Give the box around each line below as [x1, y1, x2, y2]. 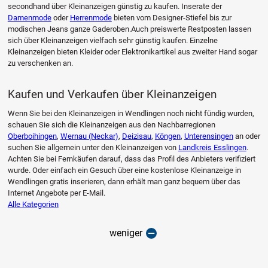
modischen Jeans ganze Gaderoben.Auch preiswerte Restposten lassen [7, 25, 251, 34]
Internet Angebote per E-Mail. [7, 188, 105, 198]
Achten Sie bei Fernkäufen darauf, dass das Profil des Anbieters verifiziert [7, 154, 255, 164]
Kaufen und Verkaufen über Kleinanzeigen [7, 87, 217, 101]
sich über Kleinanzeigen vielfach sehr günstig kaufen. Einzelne [7, 36, 218, 45]
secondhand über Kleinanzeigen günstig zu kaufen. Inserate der [7, 2, 222, 11]
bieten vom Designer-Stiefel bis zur [111, 13, 232, 23]
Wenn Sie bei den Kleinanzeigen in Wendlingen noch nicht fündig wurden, [7, 109, 254, 118]
